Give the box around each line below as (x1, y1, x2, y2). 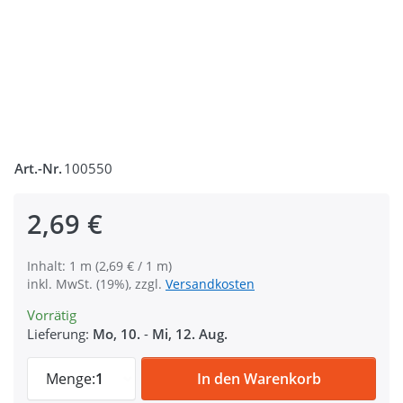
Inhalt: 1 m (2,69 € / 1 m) (27, 257, 172, 275)
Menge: (46, 369, 95, 390)
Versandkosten (166, 275, 255, 293)
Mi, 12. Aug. (152, 325, 228, 344)
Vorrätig (27, 306, 76, 325)
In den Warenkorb (196, 369, 321, 390)
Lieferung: (27, 325, 89, 344)
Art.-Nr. (14, 159, 62, 178)
